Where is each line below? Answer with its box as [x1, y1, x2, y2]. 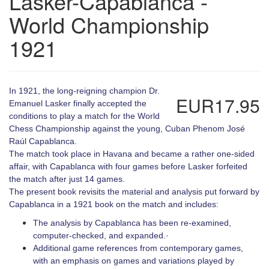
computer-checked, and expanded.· [33, 231, 169, 240]
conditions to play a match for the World [9, 111, 160, 121]
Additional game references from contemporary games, [33, 243, 243, 253]
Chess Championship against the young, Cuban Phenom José [9, 124, 245, 133]
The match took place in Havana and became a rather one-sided [9, 149, 255, 159]
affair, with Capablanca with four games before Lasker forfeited [9, 162, 247, 171]
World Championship [9, 9, 209, 40]
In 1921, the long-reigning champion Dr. [9, 86, 160, 95]
